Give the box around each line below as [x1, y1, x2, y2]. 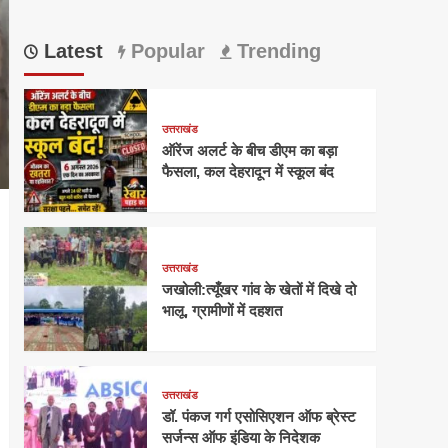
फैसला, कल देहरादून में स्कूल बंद [161, 163, 334, 181]
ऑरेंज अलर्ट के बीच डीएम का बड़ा [161, 142, 337, 160]
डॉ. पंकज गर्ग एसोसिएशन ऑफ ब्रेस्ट [161, 408, 356, 426]
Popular [124, 39, 205, 62]
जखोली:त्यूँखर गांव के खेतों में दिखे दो [161, 280, 356, 298]
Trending [230, 39, 321, 62]
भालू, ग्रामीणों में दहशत [161, 301, 282, 319]
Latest [37, 39, 103, 62]
